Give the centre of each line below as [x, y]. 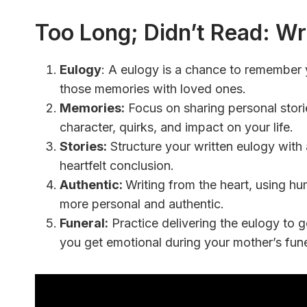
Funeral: [84, 223]
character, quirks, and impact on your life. [176, 127]
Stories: [83, 147]
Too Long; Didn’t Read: [152, 33]
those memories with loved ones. [153, 89]
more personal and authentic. [142, 204]
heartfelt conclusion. [117, 166]
